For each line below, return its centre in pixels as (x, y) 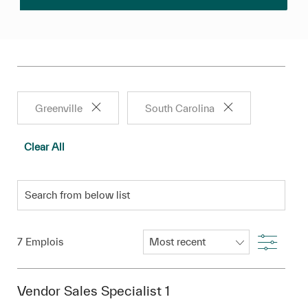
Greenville (58, 108)
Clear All (44, 146)
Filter (281, 240)
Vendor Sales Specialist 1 (93, 290)
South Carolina (179, 108)
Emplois (45, 241)
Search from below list (76, 186)
